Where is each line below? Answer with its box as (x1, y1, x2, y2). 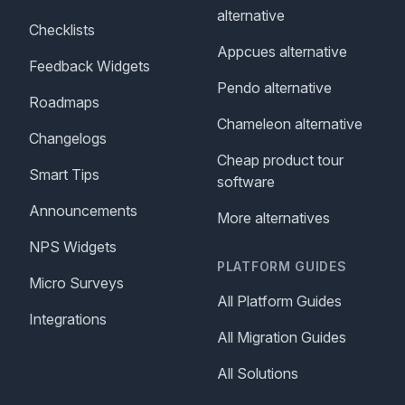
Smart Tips (29, 165, 99, 184)
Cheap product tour (217, 151, 344, 169)
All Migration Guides (217, 328, 346, 346)
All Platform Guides (217, 292, 342, 310)
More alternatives (217, 209, 330, 227)
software (217, 173, 275, 191)
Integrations (29, 310, 107, 328)
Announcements (29, 202, 137, 220)
